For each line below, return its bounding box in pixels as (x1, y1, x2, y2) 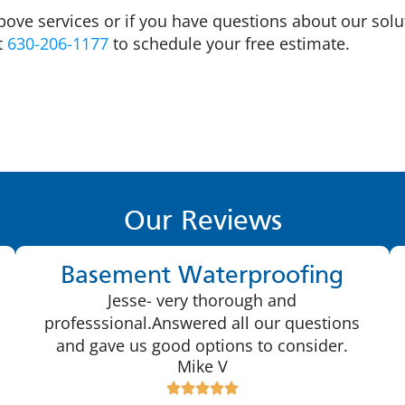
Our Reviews (123, 208, 282, 236)
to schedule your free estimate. (108, 33, 350, 55)
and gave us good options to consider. (56, 334, 349, 356)
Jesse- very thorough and (108, 288, 297, 311)
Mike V (176, 355, 228, 378)
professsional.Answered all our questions (44, 311, 361, 334)
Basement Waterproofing (61, 264, 344, 288)
